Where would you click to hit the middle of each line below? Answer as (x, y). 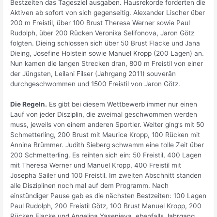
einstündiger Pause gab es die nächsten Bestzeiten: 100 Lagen (108, 196)
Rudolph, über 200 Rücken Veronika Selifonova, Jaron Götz (102, 33)
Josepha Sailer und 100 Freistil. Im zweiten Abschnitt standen (106, 176)
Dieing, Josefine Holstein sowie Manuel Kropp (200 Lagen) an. (107, 54)
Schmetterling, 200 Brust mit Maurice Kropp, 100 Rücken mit (105, 135)
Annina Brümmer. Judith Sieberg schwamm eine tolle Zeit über (107, 145)
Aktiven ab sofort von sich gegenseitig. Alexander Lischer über (108, 13)
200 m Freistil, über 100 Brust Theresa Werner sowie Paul (100, 23)
